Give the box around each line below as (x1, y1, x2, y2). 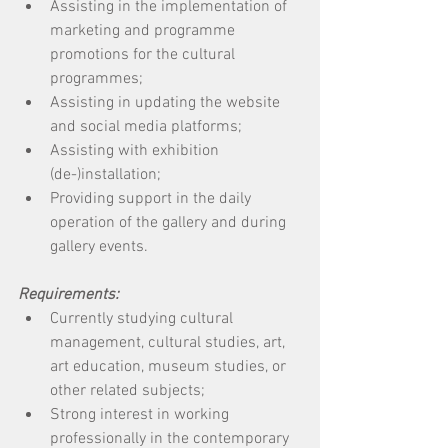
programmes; (50, 69, 147, 89)
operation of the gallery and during (50, 213, 290, 233)
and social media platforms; (50, 117, 246, 137)
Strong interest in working (50, 405, 233, 425)
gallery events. (50, 237, 152, 257)
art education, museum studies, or (50, 357, 290, 377)
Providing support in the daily (50, 189, 255, 209)
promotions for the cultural (50, 45, 239, 65)
